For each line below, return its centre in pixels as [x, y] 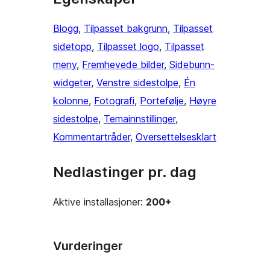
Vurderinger [88, 246]
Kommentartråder [92, 137]
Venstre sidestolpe [137, 83]
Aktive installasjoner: [99, 202]
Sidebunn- [192, 65]
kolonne [71, 101]
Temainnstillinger [140, 119]
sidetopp [72, 47]
